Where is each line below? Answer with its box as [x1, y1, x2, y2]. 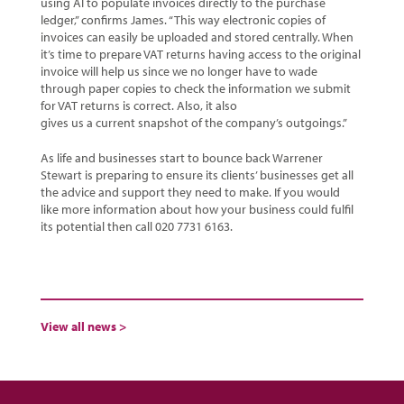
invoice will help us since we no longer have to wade [40, 63, 317, 80]
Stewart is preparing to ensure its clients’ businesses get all [40, 167, 353, 184]
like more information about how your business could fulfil [40, 201, 353, 218]
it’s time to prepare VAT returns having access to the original [40, 46, 361, 63]
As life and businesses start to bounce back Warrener [40, 150, 323, 167]
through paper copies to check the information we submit [40, 80, 351, 97]
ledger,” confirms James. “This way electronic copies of [40, 12, 326, 29]
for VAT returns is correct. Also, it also [40, 97, 237, 115]
